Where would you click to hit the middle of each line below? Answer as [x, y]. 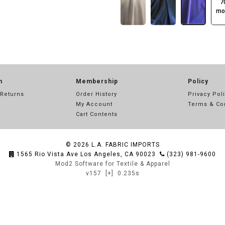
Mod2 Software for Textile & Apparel [113, 164]
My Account [94, 104]
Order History [96, 94]
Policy [198, 81]
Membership [97, 81]
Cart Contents [96, 114]
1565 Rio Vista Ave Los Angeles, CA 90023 [86, 154]
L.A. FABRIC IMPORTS [125, 145]
